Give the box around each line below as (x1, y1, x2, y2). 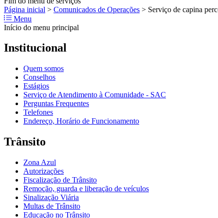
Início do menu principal (4, 23, 79, 32)
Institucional (4, 41, 67, 54)
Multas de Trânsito (23, 202, 80, 211)
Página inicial (4, 5, 45, 14)
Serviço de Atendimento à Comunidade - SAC (23, 91, 166, 99)
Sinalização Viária (23, 193, 79, 202)
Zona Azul (23, 158, 56, 167)
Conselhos (23, 73, 55, 82)
